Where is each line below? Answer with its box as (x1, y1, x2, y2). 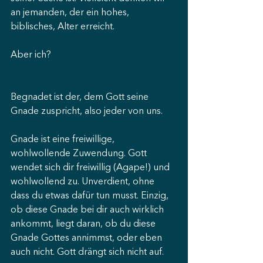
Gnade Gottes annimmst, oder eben (11, 234, 164, 243)
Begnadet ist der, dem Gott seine (11, 93, 151, 102)
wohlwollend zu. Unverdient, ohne (11, 177, 157, 187)
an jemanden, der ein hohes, (11, 8, 131, 18)
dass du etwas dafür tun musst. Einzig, (11, 191, 171, 201)
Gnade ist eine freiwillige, (11, 135, 117, 144)
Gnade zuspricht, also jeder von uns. (11, 107, 163, 116)
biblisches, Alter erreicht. (11, 22, 114, 32)
